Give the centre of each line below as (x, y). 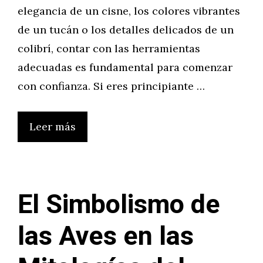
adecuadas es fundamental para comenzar (125, 67)
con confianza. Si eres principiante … (111, 86)
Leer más (53, 127)
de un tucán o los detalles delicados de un (126, 30)
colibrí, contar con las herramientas (109, 48)
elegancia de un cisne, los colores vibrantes (129, 11)
